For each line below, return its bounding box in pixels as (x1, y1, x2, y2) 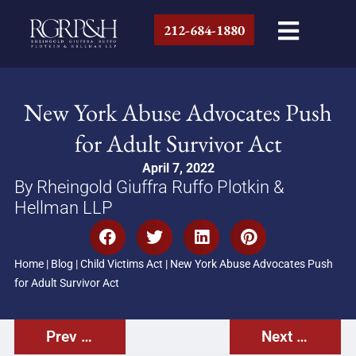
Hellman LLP (14, 196, 113, 218)
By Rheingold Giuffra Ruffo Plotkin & (14, 176, 284, 197)
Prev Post (80, 327, 92, 346)
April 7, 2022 (141, 160, 215, 176)
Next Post (296, 327, 308, 346)
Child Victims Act (79, 257, 163, 271)
